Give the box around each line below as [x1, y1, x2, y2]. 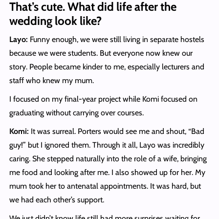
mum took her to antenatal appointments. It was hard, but [9, 181, 201, 191]
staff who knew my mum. [9, 76, 94, 86]
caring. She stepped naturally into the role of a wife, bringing [9, 154, 207, 164]
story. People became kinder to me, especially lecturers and [9, 62, 204, 72]
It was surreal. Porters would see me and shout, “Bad [28, 127, 204, 136]
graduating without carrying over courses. [9, 108, 144, 118]
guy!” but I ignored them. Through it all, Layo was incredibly [9, 140, 204, 150]
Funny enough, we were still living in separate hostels [27, 35, 204, 44]
